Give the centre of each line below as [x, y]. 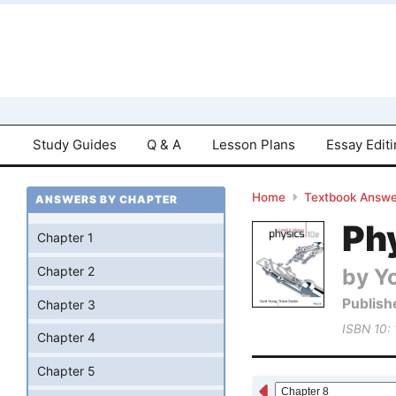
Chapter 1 [65, 238]
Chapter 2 [66, 271]
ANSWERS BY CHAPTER [107, 200]
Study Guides [74, 144]
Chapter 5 [66, 371]
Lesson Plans [254, 144]
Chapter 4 [66, 338]
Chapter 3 [66, 304]
